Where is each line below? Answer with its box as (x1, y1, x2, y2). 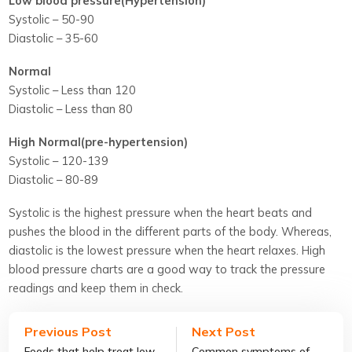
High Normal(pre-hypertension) (9, 134, 189, 149)
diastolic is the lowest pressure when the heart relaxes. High (9, 242, 326, 258)
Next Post (192, 323, 255, 339)
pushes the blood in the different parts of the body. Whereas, (9, 223, 332, 239)
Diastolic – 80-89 (9, 171, 99, 187)
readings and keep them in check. (9, 280, 184, 295)
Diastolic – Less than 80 (9, 101, 134, 116)
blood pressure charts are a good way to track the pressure (9, 261, 326, 277)
